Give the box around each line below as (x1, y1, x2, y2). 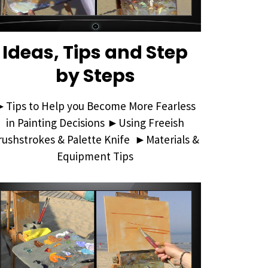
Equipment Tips (57, 148, 134, 163)
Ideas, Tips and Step (2, 39, 188, 65)
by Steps (55, 63, 135, 89)
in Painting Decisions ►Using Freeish (6, 115, 185, 130)
